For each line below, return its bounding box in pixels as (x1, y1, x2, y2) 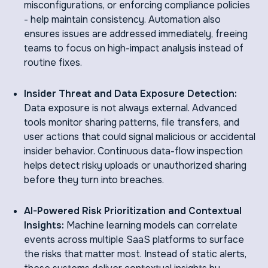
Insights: (24, 219, 66, 232)
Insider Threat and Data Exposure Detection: (24, 87, 237, 100)
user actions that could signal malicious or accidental (24, 130, 255, 144)
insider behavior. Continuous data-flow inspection (24, 145, 243, 158)
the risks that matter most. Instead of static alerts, (24, 248, 246, 261)
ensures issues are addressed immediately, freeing (24, 28, 248, 41)
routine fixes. (24, 56, 82, 69)
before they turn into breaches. (24, 173, 164, 187)
